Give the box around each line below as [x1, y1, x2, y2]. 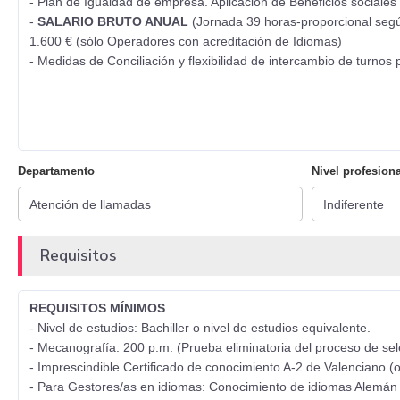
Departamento [18, 164, 95, 179]
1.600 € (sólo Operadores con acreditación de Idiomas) [29, 34, 342, 49]
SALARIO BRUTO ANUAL [37, 14, 192, 29]
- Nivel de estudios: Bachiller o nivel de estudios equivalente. [29, 321, 371, 336]
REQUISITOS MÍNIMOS [29, 301, 165, 316]
